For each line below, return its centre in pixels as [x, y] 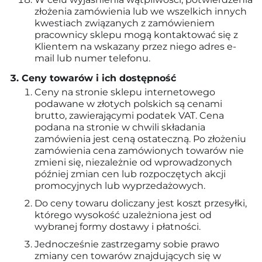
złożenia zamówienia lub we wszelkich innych [141, 11]
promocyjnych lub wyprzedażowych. [120, 186]
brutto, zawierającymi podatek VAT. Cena [129, 116]
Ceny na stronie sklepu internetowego [125, 92]
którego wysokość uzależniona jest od [123, 215]
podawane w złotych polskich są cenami [128, 104]
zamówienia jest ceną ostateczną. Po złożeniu [140, 139]
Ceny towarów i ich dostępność [99, 78]
